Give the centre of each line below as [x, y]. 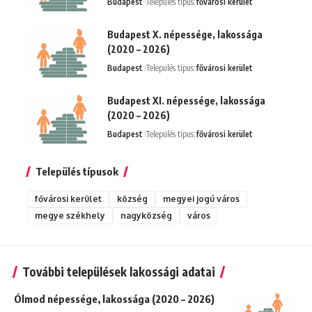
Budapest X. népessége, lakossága [185, 34]
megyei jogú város [201, 198]
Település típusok [77, 171]
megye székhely [70, 215]
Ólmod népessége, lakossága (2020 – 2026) [114, 298]
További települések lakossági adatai [119, 271]
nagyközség [146, 215]
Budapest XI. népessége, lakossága [186, 100]
